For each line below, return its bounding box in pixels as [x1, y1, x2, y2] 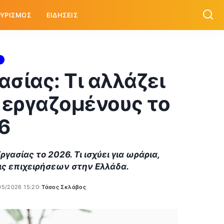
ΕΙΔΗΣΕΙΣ [46, 11, 78, 19]
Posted [38, 187, 59, 194]
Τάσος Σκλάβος [41, 183, 86, 190]
